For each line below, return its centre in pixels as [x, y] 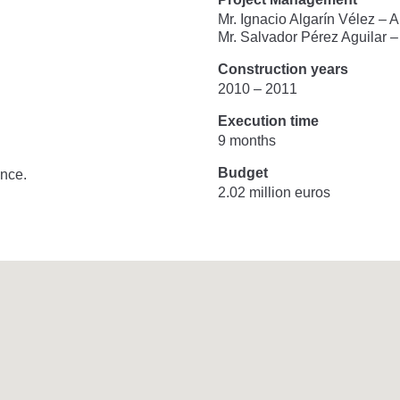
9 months [246, 140]
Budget [242, 172]
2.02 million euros [274, 192]
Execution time [268, 121]
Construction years [283, 69]
